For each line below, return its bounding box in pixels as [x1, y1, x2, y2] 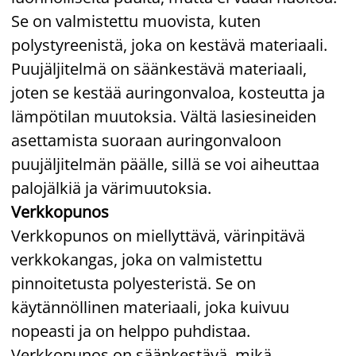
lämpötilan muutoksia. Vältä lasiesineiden [11, 105, 316, 127]
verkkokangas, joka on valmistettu [11, 248, 262, 270]
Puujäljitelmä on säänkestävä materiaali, [11, 57, 307, 79]
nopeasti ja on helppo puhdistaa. [11, 319, 250, 342]
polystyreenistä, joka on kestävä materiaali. [11, 33, 327, 56]
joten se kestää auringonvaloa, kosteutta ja [11, 81, 325, 103]
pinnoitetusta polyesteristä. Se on [11, 272, 256, 294]
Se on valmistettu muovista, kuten [11, 10, 261, 32]
